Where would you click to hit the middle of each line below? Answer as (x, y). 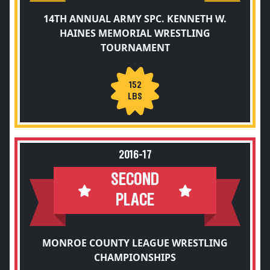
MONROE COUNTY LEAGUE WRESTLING (135, 243)
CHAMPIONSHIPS (135, 257)
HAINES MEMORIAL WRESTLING (135, 33)
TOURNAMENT (135, 48)
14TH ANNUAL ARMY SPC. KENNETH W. (135, 19)
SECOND (135, 180)
